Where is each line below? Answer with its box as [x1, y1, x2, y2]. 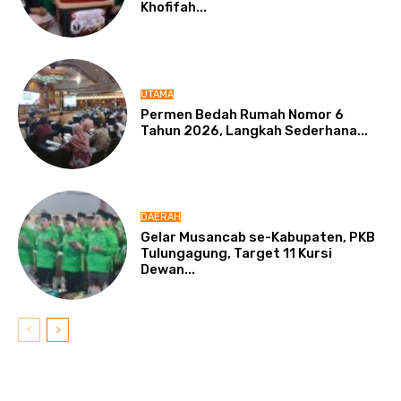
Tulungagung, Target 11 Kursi [141, 245, 333, 262]
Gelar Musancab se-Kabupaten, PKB [141, 229, 376, 246]
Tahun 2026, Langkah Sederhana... [141, 122, 369, 139]
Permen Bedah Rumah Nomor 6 [141, 106, 345, 123]
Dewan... [141, 261, 196, 278]
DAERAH [141, 211, 182, 224]
